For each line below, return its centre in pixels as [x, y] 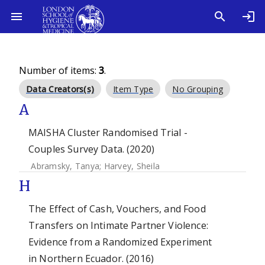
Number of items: [59, 70]
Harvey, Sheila [132, 166]
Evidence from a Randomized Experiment [120, 242]
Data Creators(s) [60, 89]
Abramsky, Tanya [65, 166]
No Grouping [198, 89]
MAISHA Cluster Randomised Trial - [108, 132]
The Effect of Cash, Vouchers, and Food [117, 209]
